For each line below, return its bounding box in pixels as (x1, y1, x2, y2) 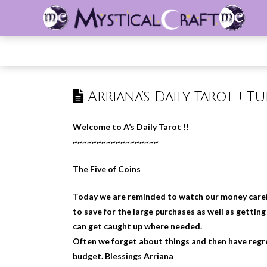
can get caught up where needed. (73, 221, 202, 231)
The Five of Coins (73, 163, 141, 174)
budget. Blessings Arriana (73, 250, 173, 261)
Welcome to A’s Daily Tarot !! (73, 121, 189, 132)
